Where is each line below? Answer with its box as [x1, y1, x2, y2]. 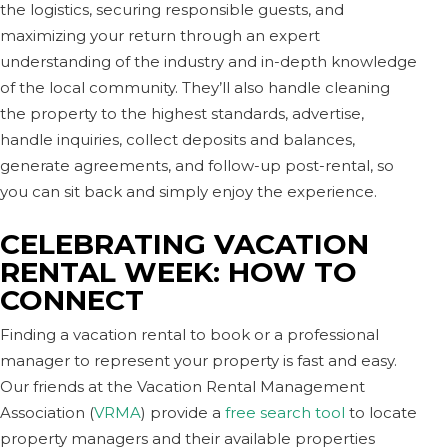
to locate [345, 402, 417, 422]
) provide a [141, 402, 225, 422]
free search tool [225, 402, 345, 422]
